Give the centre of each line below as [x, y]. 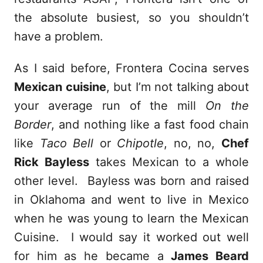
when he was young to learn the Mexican [131, 218]
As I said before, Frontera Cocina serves [131, 68]
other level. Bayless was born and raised [131, 181]
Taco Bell [70, 143]
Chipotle [137, 143]
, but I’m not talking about [177, 87]
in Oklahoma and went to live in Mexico [131, 199]
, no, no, [193, 143]
